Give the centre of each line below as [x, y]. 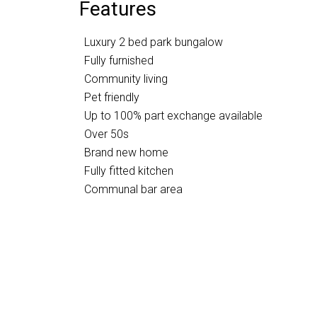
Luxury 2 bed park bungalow [154, 42]
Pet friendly [112, 97]
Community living [126, 79]
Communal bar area [133, 189]
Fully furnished [119, 60]
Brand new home [126, 152]
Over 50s [106, 134]
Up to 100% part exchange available [173, 116]
